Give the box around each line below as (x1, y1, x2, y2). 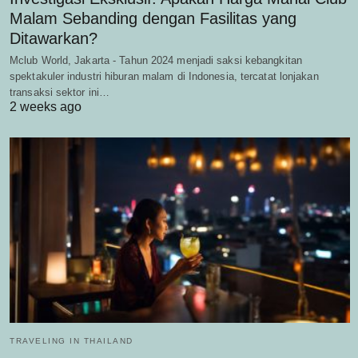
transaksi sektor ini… (10, 86, 110, 99)
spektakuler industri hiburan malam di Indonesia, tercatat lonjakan (10, 70, 319, 83)
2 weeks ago (10, 100, 82, 114)
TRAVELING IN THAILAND (10, 336, 133, 345)
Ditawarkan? (10, 30, 97, 48)
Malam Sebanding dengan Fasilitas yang (10, 10, 296, 28)
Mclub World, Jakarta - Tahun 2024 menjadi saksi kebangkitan (10, 54, 302, 67)
